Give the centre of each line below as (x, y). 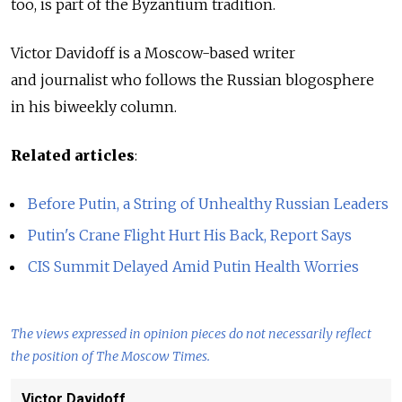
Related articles (73, 155)
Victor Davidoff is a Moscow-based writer (153, 53)
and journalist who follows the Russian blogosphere (192, 80)
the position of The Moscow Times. (110, 356)
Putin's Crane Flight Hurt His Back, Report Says (190, 235)
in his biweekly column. (94, 107)
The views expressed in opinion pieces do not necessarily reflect (191, 333)
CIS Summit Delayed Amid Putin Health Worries (194, 266)
